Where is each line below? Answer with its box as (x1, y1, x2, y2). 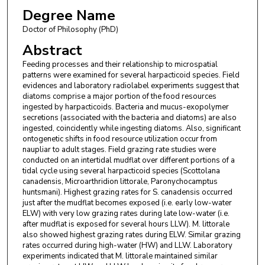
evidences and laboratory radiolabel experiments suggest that (22, 80, 239, 91)
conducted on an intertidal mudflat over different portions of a (22, 154, 235, 166)
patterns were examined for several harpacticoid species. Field (22, 69, 240, 80)
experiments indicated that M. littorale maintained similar (22, 250, 218, 261)
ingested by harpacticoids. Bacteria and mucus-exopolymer (22, 101, 229, 112)
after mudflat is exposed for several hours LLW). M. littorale (22, 218, 230, 230)
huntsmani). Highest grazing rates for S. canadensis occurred (22, 186, 232, 198)
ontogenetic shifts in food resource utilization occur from (22, 133, 217, 144)
